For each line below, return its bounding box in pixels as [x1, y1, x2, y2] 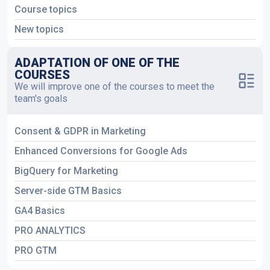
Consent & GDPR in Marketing [14, 125, 146, 137]
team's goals [14, 93, 67, 104]
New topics [14, 24, 64, 35]
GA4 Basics [14, 205, 65, 216]
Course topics [14, 4, 77, 15]
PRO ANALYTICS [14, 225, 86, 236]
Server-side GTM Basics [14, 185, 122, 196]
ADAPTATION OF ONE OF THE [14, 55, 180, 70]
